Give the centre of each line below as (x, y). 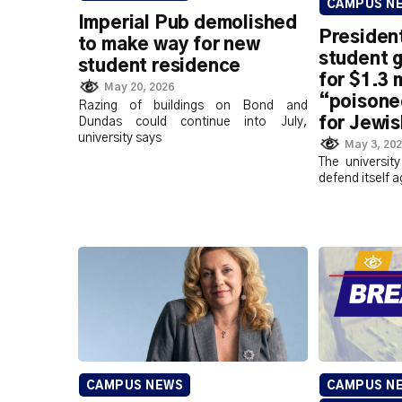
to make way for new (169, 45)
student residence (159, 67)
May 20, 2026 (140, 87)
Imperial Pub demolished (188, 24)
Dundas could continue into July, (192, 122)
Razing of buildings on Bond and (192, 105)
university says (119, 138)
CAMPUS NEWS (135, 386)
